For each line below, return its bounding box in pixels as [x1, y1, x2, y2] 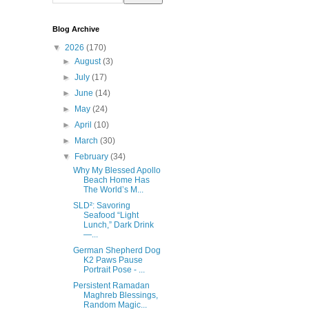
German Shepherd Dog [72, 246, 161, 255]
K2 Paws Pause [83, 255, 143, 265]
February [74, 152, 111, 161]
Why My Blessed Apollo [72, 166, 161, 175]
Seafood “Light [83, 210, 139, 220]
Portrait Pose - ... [83, 265, 145, 275]
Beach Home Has [83, 175, 150, 185]
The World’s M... [83, 185, 143, 195]
